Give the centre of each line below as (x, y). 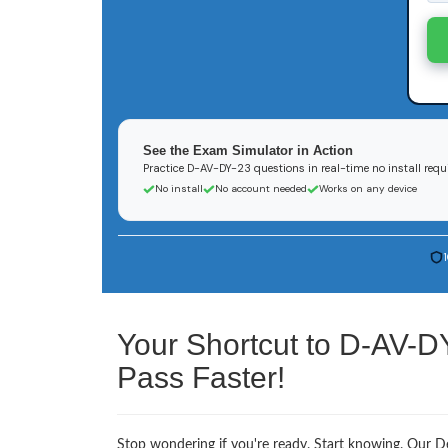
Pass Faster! (201, 378)
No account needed (261, 189)
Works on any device (368, 189)
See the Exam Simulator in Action (248, 151)
